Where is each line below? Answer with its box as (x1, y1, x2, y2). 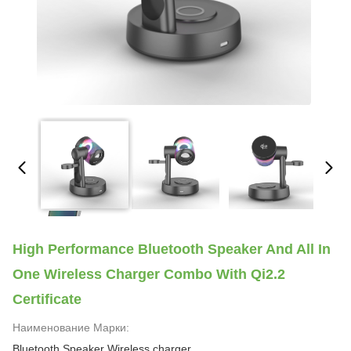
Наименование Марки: (13, 321, 129, 334)
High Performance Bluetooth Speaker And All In (13, 241, 331, 257)
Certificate (13, 291, 81, 307)
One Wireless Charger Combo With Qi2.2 (13, 266, 285, 282)
